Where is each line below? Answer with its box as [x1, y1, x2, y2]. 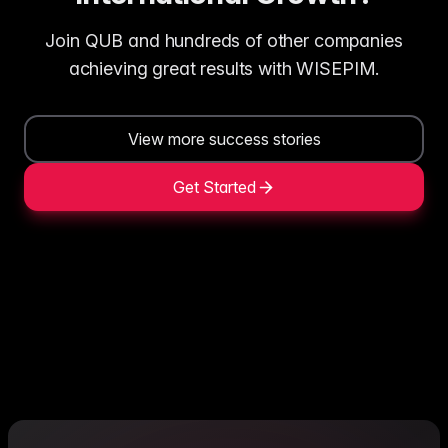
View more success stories [127, 129, 321, 150]
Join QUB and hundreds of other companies [45, 30, 403, 52]
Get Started [172, 177, 256, 198]
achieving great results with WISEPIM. [68, 58, 380, 80]
